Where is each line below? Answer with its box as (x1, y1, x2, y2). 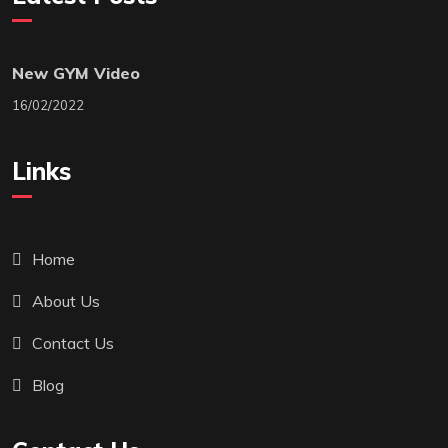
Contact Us (32, 332, 114, 353)
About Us (32, 290, 100, 311)
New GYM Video (12, 62, 140, 83)
